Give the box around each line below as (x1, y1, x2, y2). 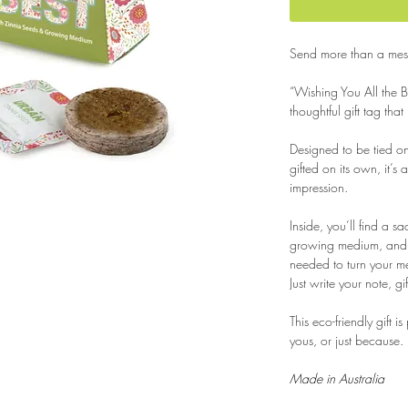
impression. (290, 178, 348, 196)
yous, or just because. (290, 331, 403, 349)
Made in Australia (290, 370, 384, 387)
